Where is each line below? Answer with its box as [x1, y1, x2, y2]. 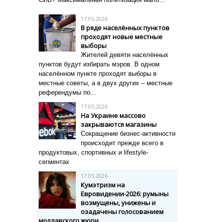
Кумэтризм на [81, 180, 125, 189]
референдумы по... [39, 89, 96, 96]
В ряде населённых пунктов [81, 23, 169, 32]
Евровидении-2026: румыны [81, 189, 168, 198]
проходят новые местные [81, 32, 163, 41]
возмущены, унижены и [81, 198, 156, 207]
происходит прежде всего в [81, 139, 164, 147]
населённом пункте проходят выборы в [39, 70, 157, 77]
